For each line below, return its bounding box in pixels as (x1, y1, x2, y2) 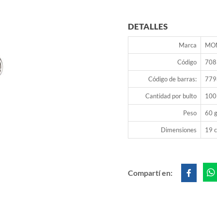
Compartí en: (128, 168, 174, 178)
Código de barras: (148, 75, 197, 83)
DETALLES (128, 21, 168, 32)
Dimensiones (161, 126, 197, 134)
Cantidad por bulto (145, 92, 197, 100)
